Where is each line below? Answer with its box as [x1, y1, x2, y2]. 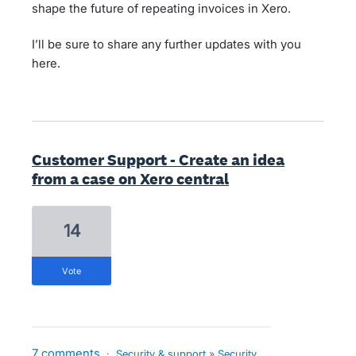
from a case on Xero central [32, 168, 229, 189]
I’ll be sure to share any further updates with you [32, 37, 301, 52]
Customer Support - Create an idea [32, 149, 284, 170]
